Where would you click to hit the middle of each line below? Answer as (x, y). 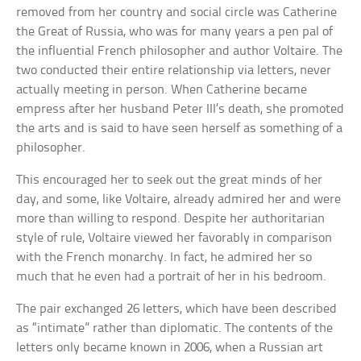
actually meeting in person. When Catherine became (162, 90)
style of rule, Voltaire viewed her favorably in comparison (174, 239)
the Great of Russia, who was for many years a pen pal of (175, 32)
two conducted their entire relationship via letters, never (174, 71)
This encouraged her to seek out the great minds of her (170, 180)
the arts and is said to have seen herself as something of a (180, 129)
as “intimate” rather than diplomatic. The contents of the (175, 329)
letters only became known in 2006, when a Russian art (170, 348)
